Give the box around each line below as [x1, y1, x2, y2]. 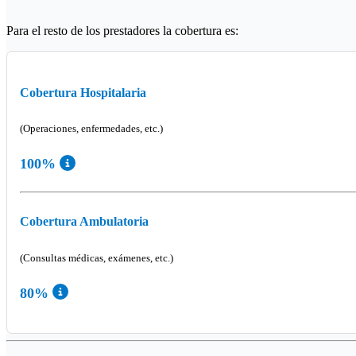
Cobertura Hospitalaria [20, 85, 146, 99]
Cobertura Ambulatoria [20, 214, 149, 228]
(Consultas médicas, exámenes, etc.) [20, 251, 173, 264]
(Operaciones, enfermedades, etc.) [20, 122, 163, 135]
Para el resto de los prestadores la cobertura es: [6, 23, 238, 37]
